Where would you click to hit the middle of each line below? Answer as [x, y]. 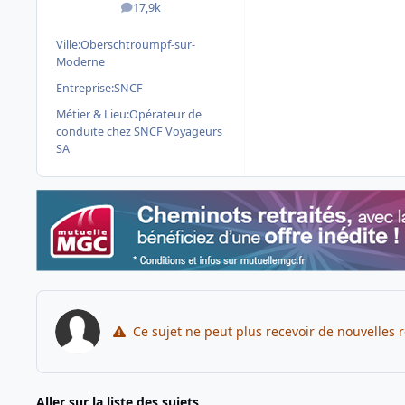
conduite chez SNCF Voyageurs [139, 132]
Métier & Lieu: [93, 115]
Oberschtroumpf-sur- [138, 45]
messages [166, 12]
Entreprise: [85, 89]
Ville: [68, 45]
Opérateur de [165, 115]
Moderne [80, 62]
